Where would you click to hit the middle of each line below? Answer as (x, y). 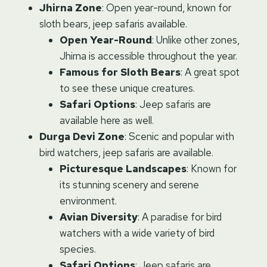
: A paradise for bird (180, 217)
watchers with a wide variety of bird (137, 233)
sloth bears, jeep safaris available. (113, 24)
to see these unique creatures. (127, 88)
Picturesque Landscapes (123, 168)
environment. (88, 201)
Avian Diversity (99, 217)
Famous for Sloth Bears (120, 72)
